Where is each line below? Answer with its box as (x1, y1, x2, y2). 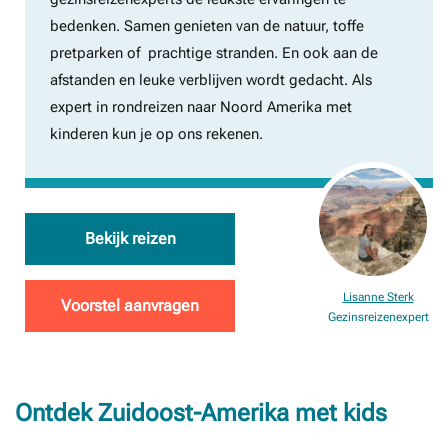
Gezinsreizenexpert (327, 310, 429, 324)
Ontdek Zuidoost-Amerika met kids (15, 399, 387, 427)
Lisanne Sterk (342, 290, 414, 304)
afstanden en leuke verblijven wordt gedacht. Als (50, 71, 372, 89)
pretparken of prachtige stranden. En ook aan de (50, 44, 378, 62)
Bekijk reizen (84, 229, 176, 248)
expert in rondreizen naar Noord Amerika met (50, 98, 352, 116)
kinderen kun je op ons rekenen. (50, 125, 263, 143)
